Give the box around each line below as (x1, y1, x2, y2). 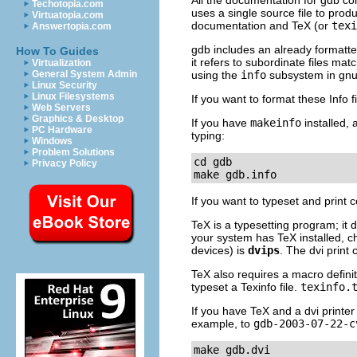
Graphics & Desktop (32, 113, 124, 124)
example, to (191, 317, 253, 331)
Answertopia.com (32, 21, 112, 32)
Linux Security (32, 80, 97, 91)
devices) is (191, 244, 248, 257)
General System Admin (32, 69, 137, 80)
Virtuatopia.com (32, 10, 104, 21)
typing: (191, 129, 225, 143)
